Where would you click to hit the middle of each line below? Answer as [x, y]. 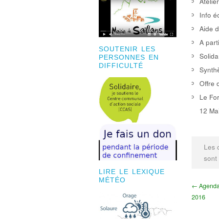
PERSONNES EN [129, 58]
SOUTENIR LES [127, 49]
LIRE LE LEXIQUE [132, 172]
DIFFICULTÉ [121, 66]
